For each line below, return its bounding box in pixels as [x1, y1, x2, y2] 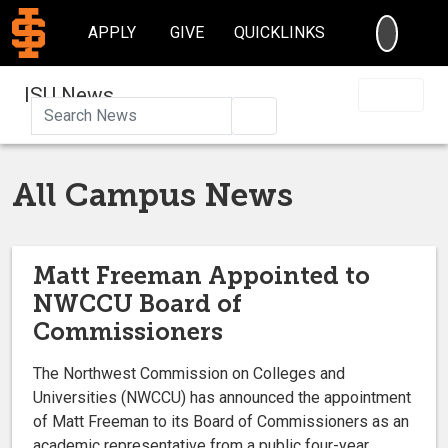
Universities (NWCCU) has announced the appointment [33, 387, 411, 407]
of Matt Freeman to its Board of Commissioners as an [33, 411, 409, 431]
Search [263, 104, 311, 124]
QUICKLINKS [234, 23, 326, 42]
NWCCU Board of [33, 288, 242, 318]
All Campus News [12, 175, 293, 214]
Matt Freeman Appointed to [33, 260, 370, 290]
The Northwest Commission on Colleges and [33, 363, 345, 383]
